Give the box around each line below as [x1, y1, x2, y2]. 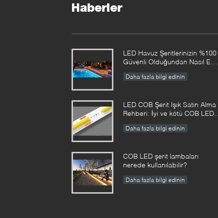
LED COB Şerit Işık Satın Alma [123, 100, 216, 109]
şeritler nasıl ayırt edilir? [123, 118, 196, 126]
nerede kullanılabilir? [123, 161, 187, 169]
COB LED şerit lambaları [123, 152, 199, 160]
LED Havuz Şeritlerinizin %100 [123, 49, 217, 57]
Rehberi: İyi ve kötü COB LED [123, 109, 214, 117]
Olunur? [123, 66, 147, 74]
